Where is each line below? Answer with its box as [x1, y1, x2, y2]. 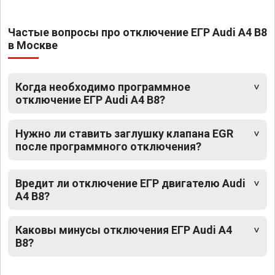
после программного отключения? [15, 140, 201, 153]
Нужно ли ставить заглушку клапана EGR [15, 127, 233, 141]
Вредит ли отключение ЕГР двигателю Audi [15, 177, 246, 190]
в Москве [8, 39, 58, 52]
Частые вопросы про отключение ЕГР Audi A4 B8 [8, 26, 267, 39]
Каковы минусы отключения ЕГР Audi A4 [15, 223, 232, 237]
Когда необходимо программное [15, 80, 190, 94]
